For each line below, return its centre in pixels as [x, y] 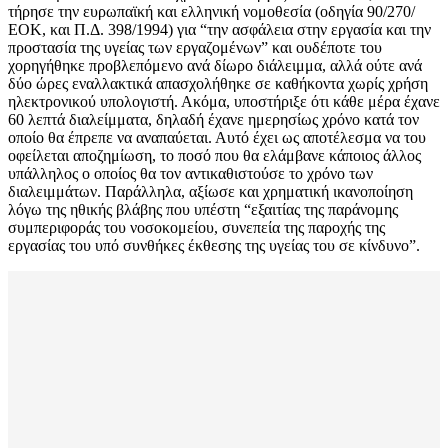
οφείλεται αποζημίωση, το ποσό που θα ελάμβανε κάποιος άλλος [214, 156]
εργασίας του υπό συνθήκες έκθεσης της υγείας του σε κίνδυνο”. [214, 246]
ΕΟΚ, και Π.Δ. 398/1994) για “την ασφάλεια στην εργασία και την [219, 30]
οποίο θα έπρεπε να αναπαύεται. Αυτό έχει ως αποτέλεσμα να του [217, 138]
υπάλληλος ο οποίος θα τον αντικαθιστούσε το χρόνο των [190, 174]
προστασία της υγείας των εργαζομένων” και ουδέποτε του [195, 48]
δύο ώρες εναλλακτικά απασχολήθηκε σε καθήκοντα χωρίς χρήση [218, 84]
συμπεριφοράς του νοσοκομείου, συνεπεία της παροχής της [196, 228]
